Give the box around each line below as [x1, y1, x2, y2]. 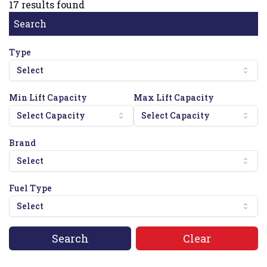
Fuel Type [9, 182, 52, 194]
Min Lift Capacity [9, 92, 87, 103]
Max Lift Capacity [133, 92, 214, 103]
